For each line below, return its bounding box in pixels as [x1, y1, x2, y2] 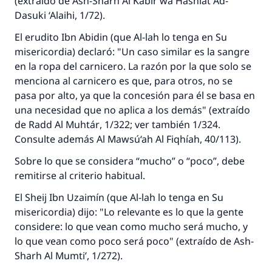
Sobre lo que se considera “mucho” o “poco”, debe [15, 154, 245, 168]
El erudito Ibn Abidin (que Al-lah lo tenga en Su [15, 30, 227, 44]
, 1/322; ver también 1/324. [100, 118, 220, 131]
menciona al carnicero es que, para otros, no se [15, 74, 233, 87]
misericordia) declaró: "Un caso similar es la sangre [15, 45, 250, 58]
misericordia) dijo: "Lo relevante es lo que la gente [15, 205, 243, 219]
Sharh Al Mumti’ [15, 249, 87, 262]
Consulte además [15, 132, 97, 146]
